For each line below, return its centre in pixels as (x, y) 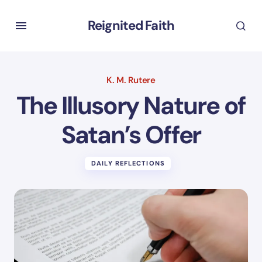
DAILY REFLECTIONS (128, 163)
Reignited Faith (131, 25)
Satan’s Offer (131, 135)
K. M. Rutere (131, 80)
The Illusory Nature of (131, 106)
